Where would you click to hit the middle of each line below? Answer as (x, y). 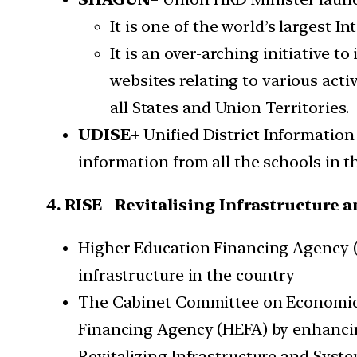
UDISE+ (109, 135)
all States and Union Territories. (229, 108)
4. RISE (75, 205)
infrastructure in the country (187, 275)
